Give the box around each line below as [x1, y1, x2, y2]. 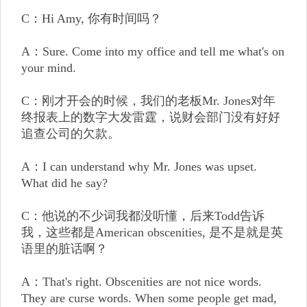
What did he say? [21, 176, 108, 190]
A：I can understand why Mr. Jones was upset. [21, 160, 257, 173]
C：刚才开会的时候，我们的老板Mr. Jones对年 [21, 94, 275, 108]
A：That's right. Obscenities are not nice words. [21, 275, 262, 288]
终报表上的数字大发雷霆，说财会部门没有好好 [21, 110, 280, 124]
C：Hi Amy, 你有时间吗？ [21, 12, 162, 25]
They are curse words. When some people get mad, [21, 291, 277, 305]
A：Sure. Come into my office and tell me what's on [21, 45, 284, 58]
